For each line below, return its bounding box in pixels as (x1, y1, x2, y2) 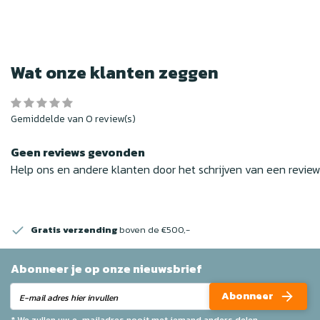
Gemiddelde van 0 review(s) (11, 111, 136, 126)
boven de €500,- (117, 222, 190, 236)
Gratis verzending (31, 222, 117, 236)
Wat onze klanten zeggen (11, 59, 219, 85)
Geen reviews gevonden (11, 143, 145, 161)
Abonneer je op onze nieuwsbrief (11, 259, 202, 277)
